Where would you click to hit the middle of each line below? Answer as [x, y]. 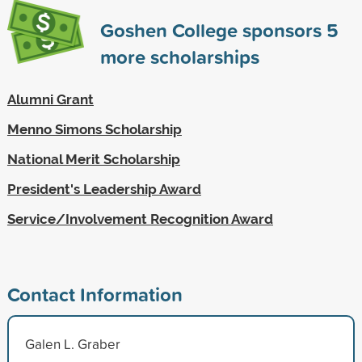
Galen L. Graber [72, 343]
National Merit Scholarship [93, 159]
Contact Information [95, 294]
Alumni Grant [50, 99]
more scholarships [179, 56]
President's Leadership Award [104, 189]
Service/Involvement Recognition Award [140, 219]
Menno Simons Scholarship [94, 129]
